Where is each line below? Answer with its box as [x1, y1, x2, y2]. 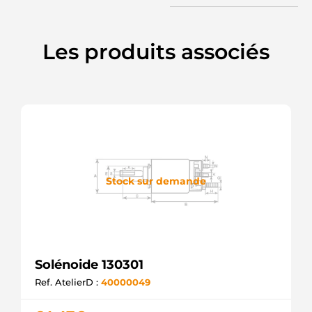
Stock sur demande [106, 174, 206, 187]
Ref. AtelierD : [35, 276, 101, 288]
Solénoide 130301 [35, 257, 143, 272]
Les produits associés [42, 39, 270, 65]
